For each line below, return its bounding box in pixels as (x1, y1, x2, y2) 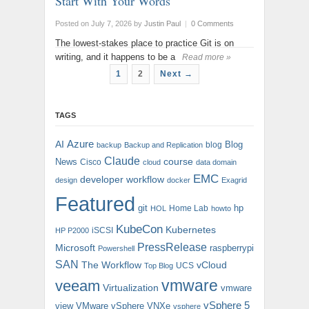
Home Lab (169, 203, 208, 214)
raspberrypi (210, 243, 254, 254)
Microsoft (55, 242, 95, 254)
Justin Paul (144, 19, 181, 28)
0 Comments (191, 19, 234, 28)
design (55, 176, 77, 185)
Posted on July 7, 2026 (55, 19, 132, 28)
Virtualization (103, 282, 159, 294)
